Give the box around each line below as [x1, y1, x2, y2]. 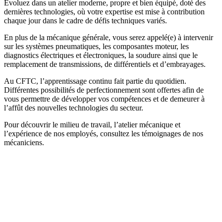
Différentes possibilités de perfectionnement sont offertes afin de [4, 85, 204, 94]
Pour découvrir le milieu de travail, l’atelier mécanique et [4, 120, 180, 129]
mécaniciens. [4, 138, 44, 147]
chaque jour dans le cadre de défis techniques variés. [4, 16, 167, 25]
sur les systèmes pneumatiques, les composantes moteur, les [4, 42, 189, 51]
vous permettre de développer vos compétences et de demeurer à [4, 94, 205, 103]
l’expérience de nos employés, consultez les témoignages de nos [4, 129, 203, 138]
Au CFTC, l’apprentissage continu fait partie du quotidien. [4, 76, 186, 85]
